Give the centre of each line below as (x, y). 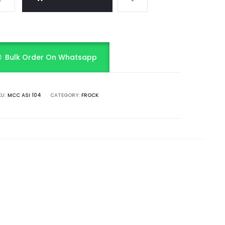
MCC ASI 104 (24, 95)
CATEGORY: (66, 95)
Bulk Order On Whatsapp (51, 57)
